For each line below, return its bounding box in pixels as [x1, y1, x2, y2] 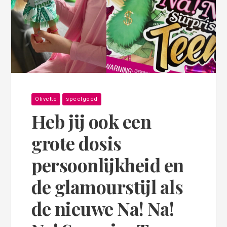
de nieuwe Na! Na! [31, 196, 174, 220]
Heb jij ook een [31, 108, 152, 133]
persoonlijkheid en [31, 152, 184, 177]
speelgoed [66, 95, 98, 102]
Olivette [35, 95, 57, 102]
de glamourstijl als [31, 174, 183, 199]
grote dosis [31, 130, 122, 155]
